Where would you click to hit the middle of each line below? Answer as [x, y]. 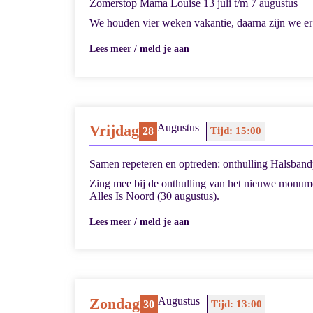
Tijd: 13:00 [237, 304]
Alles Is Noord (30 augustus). [155, 196]
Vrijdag [115, 130]
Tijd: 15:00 [236, 130]
